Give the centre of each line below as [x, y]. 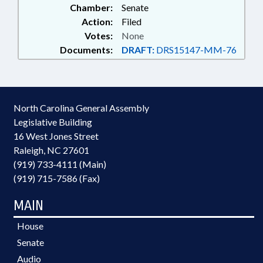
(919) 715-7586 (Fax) [57, 178]
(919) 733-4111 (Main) [60, 164]
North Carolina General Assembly [81, 108]
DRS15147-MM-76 [195, 50]
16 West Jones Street [56, 136]
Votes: [99, 36]
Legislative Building [53, 122]
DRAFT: [138, 50]
